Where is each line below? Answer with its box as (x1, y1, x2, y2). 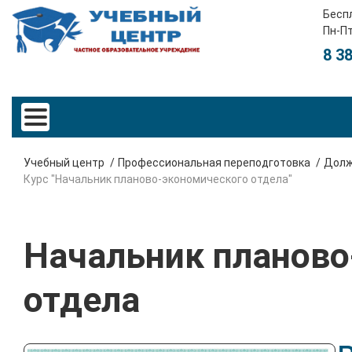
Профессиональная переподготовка (118, 156, 310, 169)
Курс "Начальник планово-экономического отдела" (24, 172, 292, 185)
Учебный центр (24, 156, 104, 169)
